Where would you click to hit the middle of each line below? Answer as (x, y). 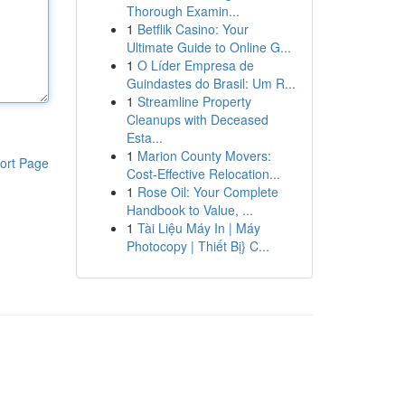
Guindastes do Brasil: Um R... (211, 83)
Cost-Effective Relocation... (203, 174)
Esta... (144, 137)
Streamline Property (194, 101)
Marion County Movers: (204, 155)
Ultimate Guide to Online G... (208, 47)
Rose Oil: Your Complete (207, 192)
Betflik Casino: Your (193, 29)
